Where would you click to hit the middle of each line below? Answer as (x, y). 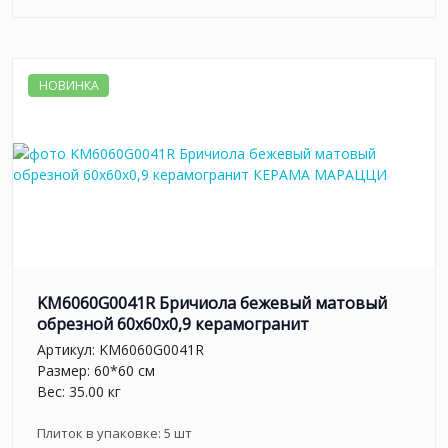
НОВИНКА (68, 85)
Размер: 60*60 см (96, 370)
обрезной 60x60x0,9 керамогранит (173, 324)
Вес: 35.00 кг (79, 391)
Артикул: (68, 349)
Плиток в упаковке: (100, 432)
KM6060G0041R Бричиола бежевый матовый (212, 303)
